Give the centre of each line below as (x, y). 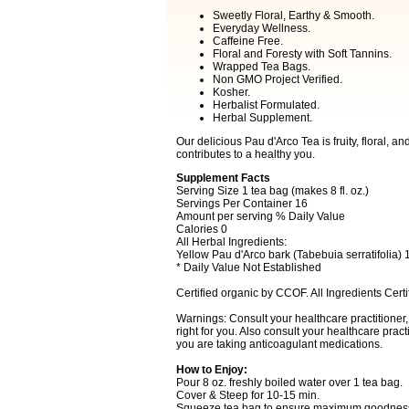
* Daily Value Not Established (248, 267)
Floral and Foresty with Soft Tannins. (302, 54)
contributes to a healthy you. (245, 154)
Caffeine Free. (247, 41)
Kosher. (231, 92)
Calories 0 (201, 229)
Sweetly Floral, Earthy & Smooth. (293, 16)
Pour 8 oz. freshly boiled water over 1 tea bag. (289, 383)
